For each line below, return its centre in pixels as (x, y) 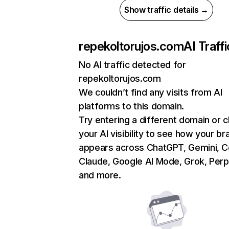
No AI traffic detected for (132, 65)
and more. (100, 175)
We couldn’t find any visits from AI (151, 92)
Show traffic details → (166, 10)
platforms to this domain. (131, 106)
